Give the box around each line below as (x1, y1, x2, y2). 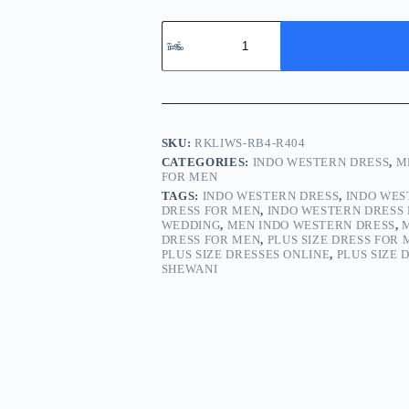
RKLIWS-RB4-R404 (194, 136, 306, 151)
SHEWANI (161, 262, 218, 277)
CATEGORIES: (161, 155, 253, 170)
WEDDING (161, 218, 221, 233)
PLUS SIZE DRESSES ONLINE (161, 247, 330, 262)
